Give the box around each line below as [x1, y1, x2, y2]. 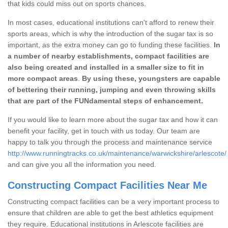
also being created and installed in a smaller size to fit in [8, 63, 204, 71]
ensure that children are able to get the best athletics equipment [8, 208, 213, 217]
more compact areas [8, 74, 78, 82]
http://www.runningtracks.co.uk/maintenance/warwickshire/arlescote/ [8, 149, 226, 157]
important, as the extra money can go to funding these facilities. [8, 40, 212, 49]
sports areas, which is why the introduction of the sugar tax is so [8, 29, 213, 38]
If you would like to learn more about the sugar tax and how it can [8, 115, 218, 124]
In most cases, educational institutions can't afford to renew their [8, 18, 214, 26]
